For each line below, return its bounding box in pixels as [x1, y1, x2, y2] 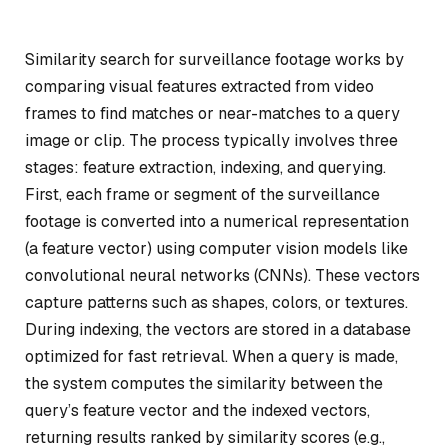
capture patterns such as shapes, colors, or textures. [25, 292, 408, 313]
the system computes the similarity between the [25, 373, 383, 394]
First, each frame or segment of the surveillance [25, 184, 380, 205]
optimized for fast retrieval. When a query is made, [25, 346, 398, 367]
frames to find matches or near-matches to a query [25, 103, 400, 124]
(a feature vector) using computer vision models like [25, 238, 408, 259]
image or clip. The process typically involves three [25, 130, 398, 151]
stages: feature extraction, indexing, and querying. [25, 157, 386, 178]
